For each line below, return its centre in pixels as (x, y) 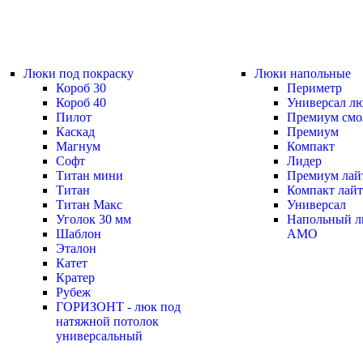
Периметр (314, 88)
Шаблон (79, 234)
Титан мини (90, 175)
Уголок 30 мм (94, 219)
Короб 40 (81, 102)
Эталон (76, 248)
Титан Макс (89, 205)
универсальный (99, 336)
